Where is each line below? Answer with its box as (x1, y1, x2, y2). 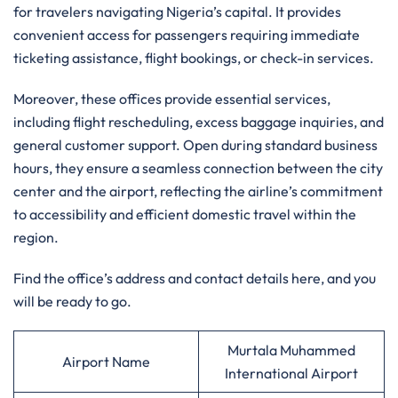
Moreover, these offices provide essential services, (13, 90, 330, 107)
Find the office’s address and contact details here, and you (13, 269, 376, 287)
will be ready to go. (13, 292, 131, 310)
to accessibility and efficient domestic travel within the (13, 205, 356, 223)
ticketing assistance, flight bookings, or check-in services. (13, 49, 377, 67)
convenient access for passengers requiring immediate (13, 26, 360, 44)
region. (13, 228, 59, 246)
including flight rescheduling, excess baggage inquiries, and (13, 113, 384, 131)
